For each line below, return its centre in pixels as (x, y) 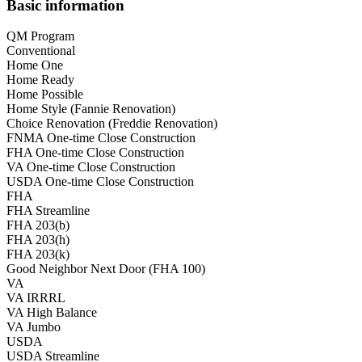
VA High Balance (52, 313)
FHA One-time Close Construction (95, 153)
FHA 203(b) (38, 225)
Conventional (41, 51)
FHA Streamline (48, 211)
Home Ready (40, 80)
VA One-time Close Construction (91, 167)
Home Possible (45, 95)
